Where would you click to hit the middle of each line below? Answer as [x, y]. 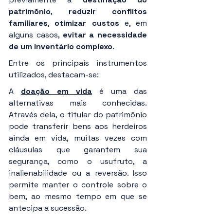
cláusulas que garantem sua [78, 150]
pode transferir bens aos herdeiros [78, 127]
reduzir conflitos [108, 12]
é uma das [119, 91]
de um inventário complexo [61, 47]
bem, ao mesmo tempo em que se [78, 197]
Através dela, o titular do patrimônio [78, 115]
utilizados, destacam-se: [54, 75]
